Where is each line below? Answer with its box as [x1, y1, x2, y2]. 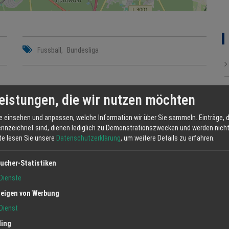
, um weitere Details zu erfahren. [121, 133, 215, 142]
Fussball [37, 46, 61, 54]
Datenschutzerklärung [56, 133, 121, 142]
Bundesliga [67, 46, 99, 54]
